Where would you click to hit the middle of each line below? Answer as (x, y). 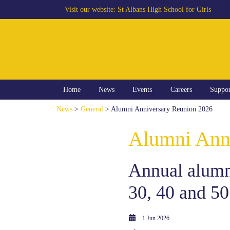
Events (142, 90)
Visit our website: (91, 9)
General (92, 109)
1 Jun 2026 (156, 218)
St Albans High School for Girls (164, 9)
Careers (181, 90)
